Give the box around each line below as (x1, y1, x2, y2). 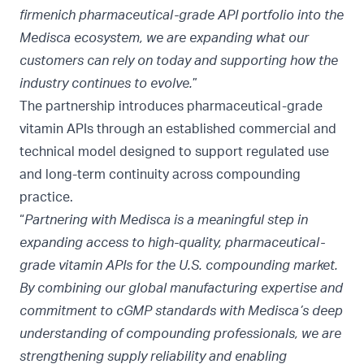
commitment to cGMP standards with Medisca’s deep (19, 305, 343, 318)
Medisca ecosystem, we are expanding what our (19, 32, 309, 45)
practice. (19, 191, 73, 205)
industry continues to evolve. (19, 77, 193, 91)
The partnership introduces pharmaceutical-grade (19, 100, 323, 114)
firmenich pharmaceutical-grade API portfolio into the (19, 9, 344, 23)
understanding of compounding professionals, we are (19, 327, 341, 341)
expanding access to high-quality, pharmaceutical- (19, 236, 325, 250)
